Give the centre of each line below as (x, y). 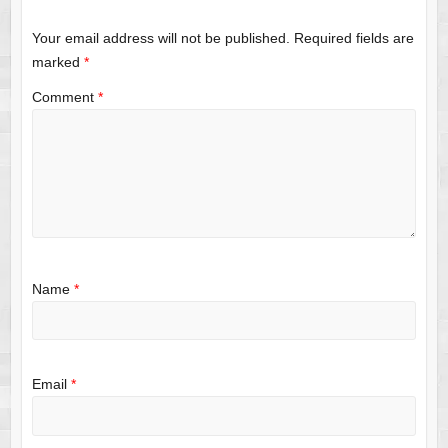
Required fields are (353, 37)
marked (57, 61)
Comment (64, 97)
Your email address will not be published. (160, 37)
